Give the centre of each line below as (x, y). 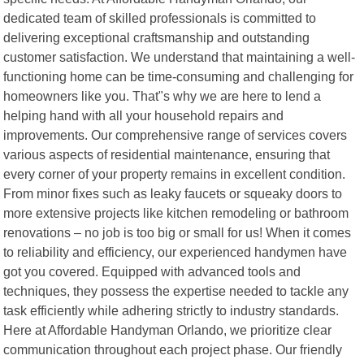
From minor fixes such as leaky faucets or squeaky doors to (173, 193)
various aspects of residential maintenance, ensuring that (167, 154)
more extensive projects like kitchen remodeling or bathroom (176, 212)
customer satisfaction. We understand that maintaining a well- (180, 56)
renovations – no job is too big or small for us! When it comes (178, 232)
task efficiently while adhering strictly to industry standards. (171, 310)
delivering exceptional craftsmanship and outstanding (157, 37)
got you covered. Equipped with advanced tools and (152, 271)
